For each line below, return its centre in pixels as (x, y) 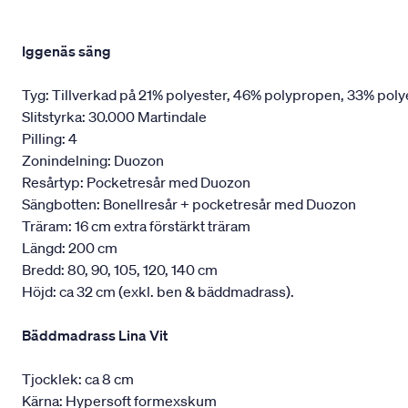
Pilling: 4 (50, 138)
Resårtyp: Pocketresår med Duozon (136, 182)
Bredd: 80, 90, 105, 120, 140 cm (120, 269)
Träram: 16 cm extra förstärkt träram (136, 225)
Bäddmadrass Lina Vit (95, 335)
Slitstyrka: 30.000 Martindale (114, 116)
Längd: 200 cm (74, 247)
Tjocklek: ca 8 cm (78, 378)
